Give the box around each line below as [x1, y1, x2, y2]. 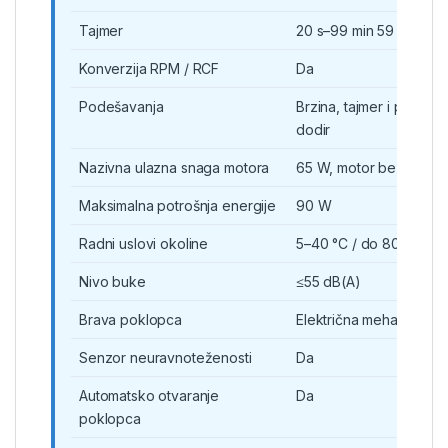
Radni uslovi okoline [79, 234, 209, 252]
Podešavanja [79, 97, 164, 115]
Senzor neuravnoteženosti [79, 348, 252, 366]
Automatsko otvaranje [79, 386, 220, 404]
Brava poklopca [79, 310, 183, 328]
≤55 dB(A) [296, 272, 361, 290]
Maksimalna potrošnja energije [79, 196, 276, 214]
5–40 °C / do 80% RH [296, 234, 437, 252]
